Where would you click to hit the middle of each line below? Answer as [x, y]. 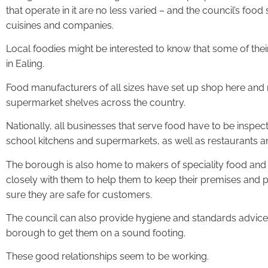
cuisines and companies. [60, 25]
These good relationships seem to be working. [107, 257]
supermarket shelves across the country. [96, 102]
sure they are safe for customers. [79, 194]
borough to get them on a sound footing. [96, 233]
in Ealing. [25, 64]
